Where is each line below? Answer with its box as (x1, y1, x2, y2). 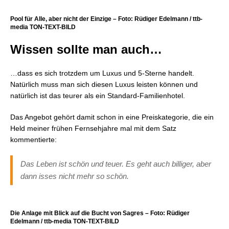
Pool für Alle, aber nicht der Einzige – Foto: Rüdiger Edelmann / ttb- (10, 15, 202, 22)
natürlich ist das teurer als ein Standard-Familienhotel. (10, 91, 185, 100)
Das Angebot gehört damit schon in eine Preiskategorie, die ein (10, 113, 214, 121)
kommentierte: (10, 135, 57, 144)
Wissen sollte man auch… (10, 42, 162, 56)
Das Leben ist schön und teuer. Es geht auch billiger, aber (20, 159, 211, 168)
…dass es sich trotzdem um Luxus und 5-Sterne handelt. (10, 69, 194, 77)
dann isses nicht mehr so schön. (20, 172, 129, 180)
